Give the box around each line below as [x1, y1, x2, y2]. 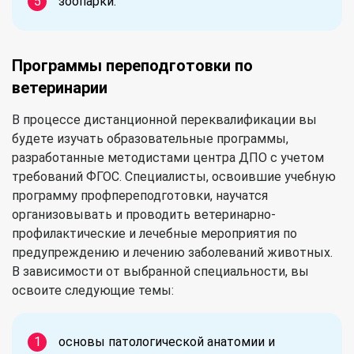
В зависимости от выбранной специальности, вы [12, 263, 309, 279]
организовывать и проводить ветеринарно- [12, 206, 276, 222]
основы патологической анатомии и [58, 333, 275, 349]
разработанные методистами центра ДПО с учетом [12, 149, 324, 165]
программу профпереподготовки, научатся [12, 187, 268, 203]
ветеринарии [12, 77, 107, 97]
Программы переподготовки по [12, 55, 253, 75]
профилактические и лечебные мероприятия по [12, 225, 297, 241]
